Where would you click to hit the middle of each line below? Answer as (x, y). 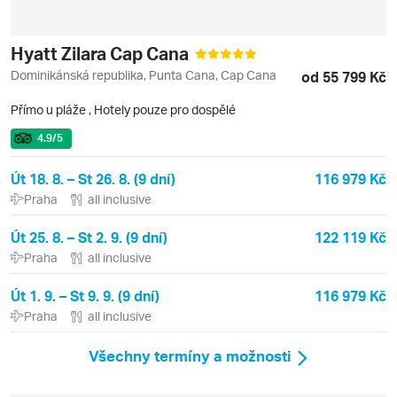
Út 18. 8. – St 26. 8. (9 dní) (93, 179)
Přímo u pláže (48, 110)
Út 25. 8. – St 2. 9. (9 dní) (89, 237)
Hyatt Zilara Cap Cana (101, 54)
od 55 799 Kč (344, 77)
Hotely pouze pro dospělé (165, 110)
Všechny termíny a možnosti (190, 356)
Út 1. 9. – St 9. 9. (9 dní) (85, 296)
